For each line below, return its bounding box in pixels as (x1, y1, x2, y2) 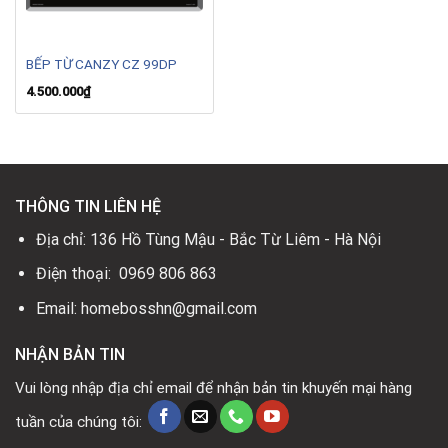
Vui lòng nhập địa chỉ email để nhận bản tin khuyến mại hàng (15, 378, 412, 397)
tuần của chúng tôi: (15, 413, 142, 432)
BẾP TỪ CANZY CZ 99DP (25, 55, 177, 72)
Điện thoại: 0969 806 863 (35, 264, 217, 284)
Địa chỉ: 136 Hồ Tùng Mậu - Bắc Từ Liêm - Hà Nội (35, 229, 381, 249)
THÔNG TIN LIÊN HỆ (15, 196, 161, 216)
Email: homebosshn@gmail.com (35, 298, 257, 318)
